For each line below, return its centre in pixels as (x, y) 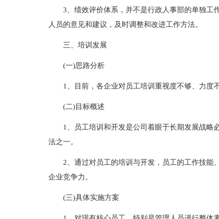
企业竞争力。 (70, 177)
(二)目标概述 (84, 107)
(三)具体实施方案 (91, 197)
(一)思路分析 (84, 66)
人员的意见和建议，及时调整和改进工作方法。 (125, 24)
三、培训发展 (85, 45)
